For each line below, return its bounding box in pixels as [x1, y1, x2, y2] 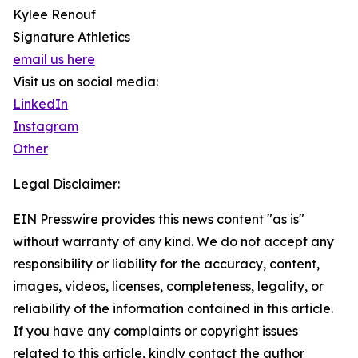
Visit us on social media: [13, 74, 158, 90]
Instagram [13, 118, 78, 135]
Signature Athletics [13, 29, 130, 46]
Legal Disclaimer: [13, 176, 120, 193]
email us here [13, 51, 95, 68]
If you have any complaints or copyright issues [13, 323, 298, 340]
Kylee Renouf [13, 6, 96, 23]
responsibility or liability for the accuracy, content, [13, 256, 320, 272]
